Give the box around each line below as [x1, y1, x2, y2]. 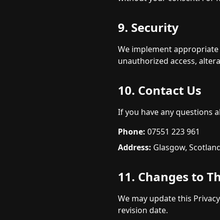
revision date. [118, 205, 168, 216]
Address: [118, 142, 151, 153]
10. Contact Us [118, 82, 201, 98]
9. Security [118, 19, 179, 35]
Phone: [118, 126, 145, 137]
